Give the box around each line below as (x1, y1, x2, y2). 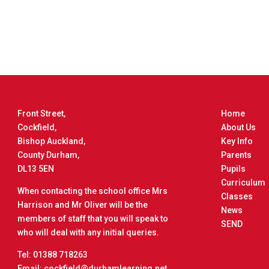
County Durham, (17, 150, 79, 160)
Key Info (221, 136, 253, 147)
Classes (221, 192, 253, 202)
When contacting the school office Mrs (17, 186, 168, 196)
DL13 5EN (17, 164, 54, 174)
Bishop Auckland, (17, 136, 85, 147)
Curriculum (221, 178, 266, 188)
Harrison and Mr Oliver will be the (17, 200, 148, 210)
